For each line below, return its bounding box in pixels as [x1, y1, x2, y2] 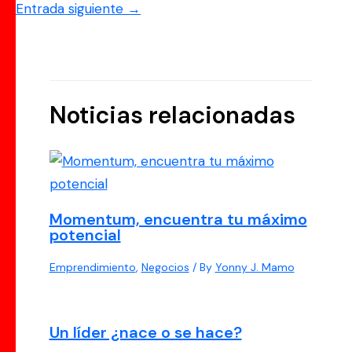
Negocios [141, 260, 189, 275]
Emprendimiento [49, 260, 136, 275]
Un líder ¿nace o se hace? [49, 322, 242, 343]
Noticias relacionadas [49, 100, 295, 131]
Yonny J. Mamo [214, 260, 295, 275]
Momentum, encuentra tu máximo [49, 209, 307, 230]
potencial [49, 225, 121, 246]
